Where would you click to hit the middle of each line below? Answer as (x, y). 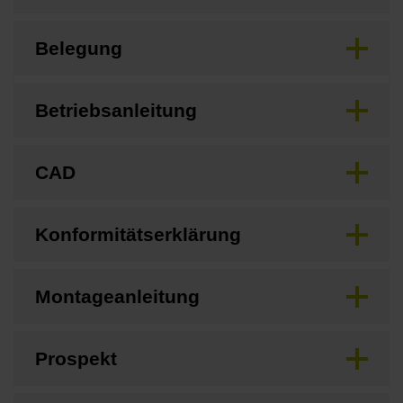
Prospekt (76, 359)
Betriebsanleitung (116, 111)
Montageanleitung (117, 297)
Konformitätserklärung (138, 235)
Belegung (79, 49)
